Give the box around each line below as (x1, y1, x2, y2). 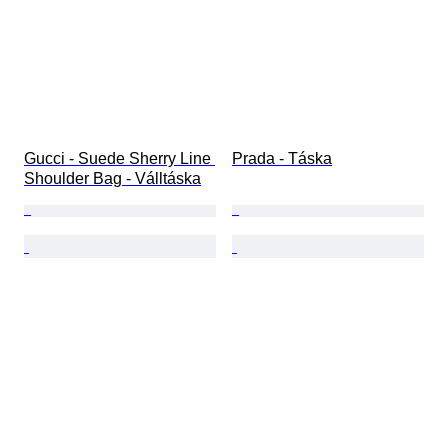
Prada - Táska (232, 150, 332, 168)
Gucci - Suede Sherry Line (24, 150, 215, 168)
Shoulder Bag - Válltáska (24, 170, 201, 188)
